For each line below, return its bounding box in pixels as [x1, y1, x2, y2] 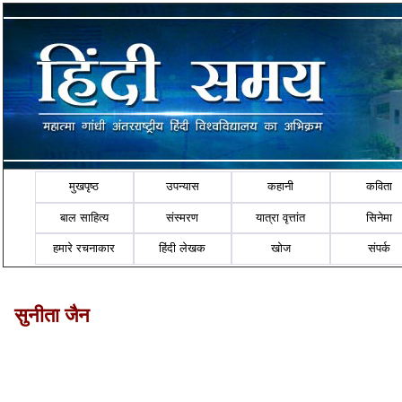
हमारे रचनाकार [53, 241, 116, 256]
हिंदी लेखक [159, 241, 206, 256]
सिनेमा [366, 210, 393, 224]
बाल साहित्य [59, 210, 109, 224]
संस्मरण [166, 210, 199, 224]
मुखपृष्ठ [69, 179, 100, 194]
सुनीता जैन [14, 303, 90, 327]
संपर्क [368, 241, 391, 256]
